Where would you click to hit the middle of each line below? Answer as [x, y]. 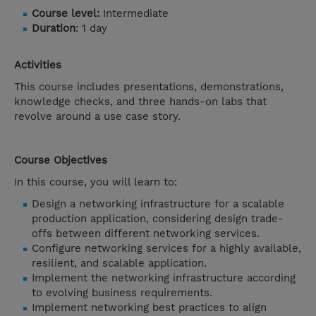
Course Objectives [61, 160]
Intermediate [134, 14]
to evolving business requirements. [122, 293]
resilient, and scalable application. [119, 263]
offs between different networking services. [146, 234]
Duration [54, 29]
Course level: [66, 14]
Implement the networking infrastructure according [164, 278]
